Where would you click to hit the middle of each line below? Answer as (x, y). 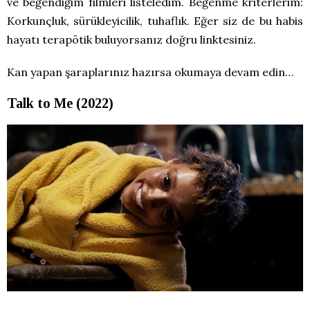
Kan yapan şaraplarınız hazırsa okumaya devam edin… (150, 72)
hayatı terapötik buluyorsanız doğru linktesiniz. (131, 40)
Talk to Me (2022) (60, 103)
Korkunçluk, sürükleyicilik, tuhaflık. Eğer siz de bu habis (155, 21)
